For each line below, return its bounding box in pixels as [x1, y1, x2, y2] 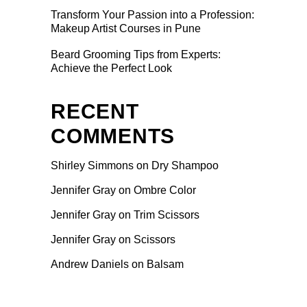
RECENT [51, 99, 139, 123]
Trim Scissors [134, 208, 199, 221]
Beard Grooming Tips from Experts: [51, 48, 221, 60]
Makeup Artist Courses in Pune [51, 22, 201, 34]
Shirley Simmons [51, 159, 134, 171]
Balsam [147, 258, 184, 270]
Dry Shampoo [151, 159, 219, 171]
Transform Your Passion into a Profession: [51, 8, 254, 21]
